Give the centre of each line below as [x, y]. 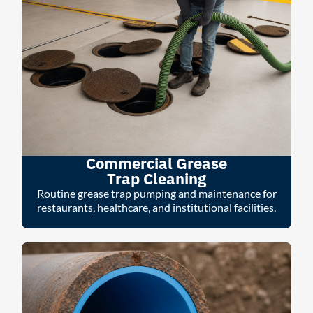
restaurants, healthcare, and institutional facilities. [156, 208]
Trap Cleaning [156, 179]
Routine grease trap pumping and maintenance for [156, 194]
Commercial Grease [156, 163]
